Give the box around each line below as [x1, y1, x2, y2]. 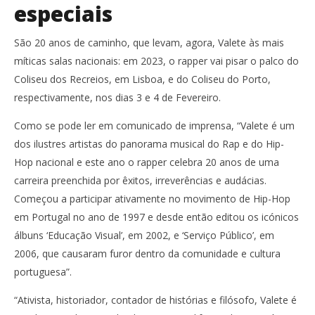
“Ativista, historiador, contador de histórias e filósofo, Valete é [14, 292, 297, 307]
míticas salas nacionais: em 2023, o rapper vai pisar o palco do [14, 53, 299, 67]
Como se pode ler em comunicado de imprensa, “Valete [14, 118, 269, 132]
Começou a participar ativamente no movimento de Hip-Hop [14, 191, 290, 205]
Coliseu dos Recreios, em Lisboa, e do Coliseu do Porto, [14, 72, 271, 86]
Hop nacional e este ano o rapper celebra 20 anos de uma [14, 155, 279, 169]
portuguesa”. [14, 264, 72, 278]
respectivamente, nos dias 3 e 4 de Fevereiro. [14, 90, 221, 104]
